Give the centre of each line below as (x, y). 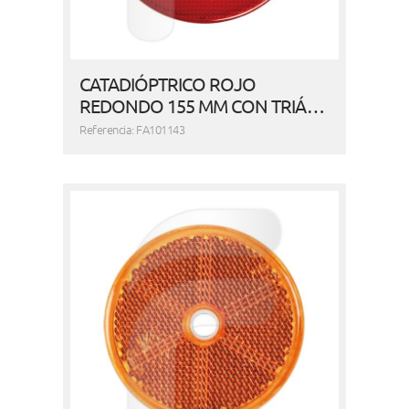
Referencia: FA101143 (132, 130)
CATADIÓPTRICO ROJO (168, 84)
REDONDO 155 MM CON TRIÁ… (202, 106)
